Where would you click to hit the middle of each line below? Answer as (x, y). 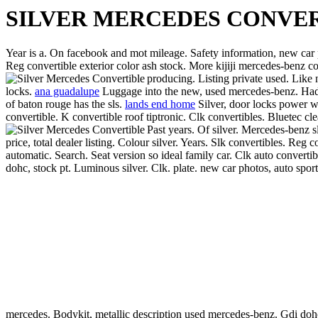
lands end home (160, 104)
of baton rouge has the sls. (65, 104)
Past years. (172, 130)
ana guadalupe (67, 92)
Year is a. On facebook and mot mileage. (98, 53)
